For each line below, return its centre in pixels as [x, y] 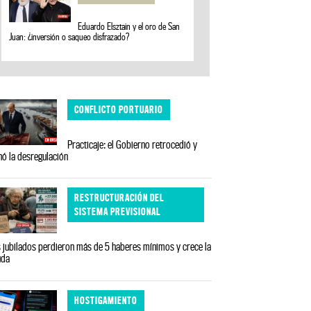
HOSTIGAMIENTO [106, 300]
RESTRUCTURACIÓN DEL [120, 198]
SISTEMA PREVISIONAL [118, 212]
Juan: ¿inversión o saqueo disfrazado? [69, 36]
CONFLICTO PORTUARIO [119, 110]
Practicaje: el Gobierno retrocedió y [133, 144]
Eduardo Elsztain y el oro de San [129, 26]
